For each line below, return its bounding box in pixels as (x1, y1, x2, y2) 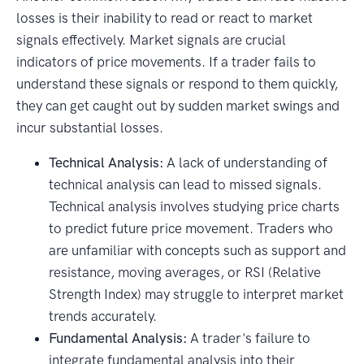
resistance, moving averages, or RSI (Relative (49, 264, 321, 281)
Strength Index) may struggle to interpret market (49, 286, 344, 303)
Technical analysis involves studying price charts (49, 198, 340, 215)
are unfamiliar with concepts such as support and (49, 242, 346, 259)
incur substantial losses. (16, 119, 163, 136)
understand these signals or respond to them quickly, (16, 76, 338, 93)
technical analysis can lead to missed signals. (49, 176, 322, 193)
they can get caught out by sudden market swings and (16, 97, 340, 115)
